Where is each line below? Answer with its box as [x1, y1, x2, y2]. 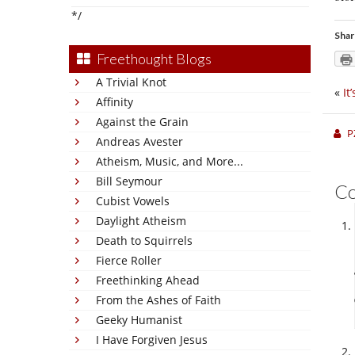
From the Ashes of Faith [96, 292, 221, 307]
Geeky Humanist [96, 312, 182, 327]
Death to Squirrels [96, 233, 193, 248]
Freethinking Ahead [96, 273, 200, 288]
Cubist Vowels [96, 193, 170, 208]
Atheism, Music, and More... [96, 154, 243, 169]
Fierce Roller [96, 253, 162, 268]
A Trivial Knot [96, 74, 166, 90]
